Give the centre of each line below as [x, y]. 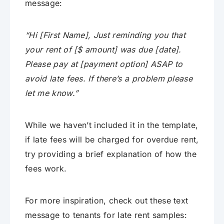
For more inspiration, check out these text [107, 200]
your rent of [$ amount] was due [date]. [103, 49]
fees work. [46, 168]
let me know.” [52, 93]
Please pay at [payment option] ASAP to [104, 64]
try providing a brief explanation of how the [111, 154]
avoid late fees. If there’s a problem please [109, 78]
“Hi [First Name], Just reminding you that [105, 35]
